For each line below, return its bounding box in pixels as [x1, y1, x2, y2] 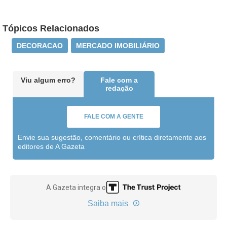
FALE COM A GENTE [84, 113, 143, 120]
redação [105, 84, 133, 92]
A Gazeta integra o [46, 183, 106, 192]
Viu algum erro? [21, 76, 75, 84]
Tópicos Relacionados [3, 23, 99, 33]
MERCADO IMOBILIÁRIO [76, 42, 160, 50]
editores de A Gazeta [18, 142, 85, 150]
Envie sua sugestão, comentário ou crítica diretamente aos [18, 133, 206, 141]
